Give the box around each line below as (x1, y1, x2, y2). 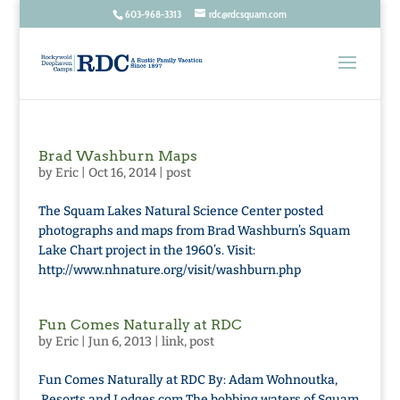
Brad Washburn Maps (37, 147, 197, 164)
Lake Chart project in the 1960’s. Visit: (37, 243, 255, 258)
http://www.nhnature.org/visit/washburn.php (37, 262, 301, 278)
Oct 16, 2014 (87, 165, 156, 180)
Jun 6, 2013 (87, 334, 152, 349)
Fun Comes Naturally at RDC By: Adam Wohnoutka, (37, 372, 337, 387)
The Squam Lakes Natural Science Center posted (37, 204, 323, 219)
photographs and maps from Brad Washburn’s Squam (37, 223, 350, 238)
